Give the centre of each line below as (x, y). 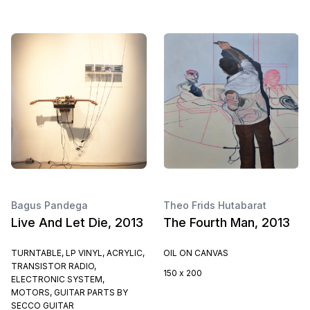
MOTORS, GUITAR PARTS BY (70, 292)
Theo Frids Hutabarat (215, 205)
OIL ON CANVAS (196, 253)
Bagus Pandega (49, 205)
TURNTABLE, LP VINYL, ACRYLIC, (78, 253)
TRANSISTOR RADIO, (54, 266)
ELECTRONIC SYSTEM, (58, 279)
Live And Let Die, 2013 (77, 222)
